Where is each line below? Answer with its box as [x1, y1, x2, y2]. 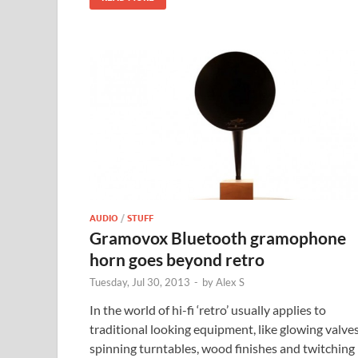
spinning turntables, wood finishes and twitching [89, 340, 355, 356]
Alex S [216, 275, 245, 288]
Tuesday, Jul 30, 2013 [89, 275, 190, 288]
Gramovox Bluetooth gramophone [89, 227, 346, 248]
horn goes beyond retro [89, 249, 265, 269]
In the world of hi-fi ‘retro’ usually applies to [89, 301, 326, 317]
